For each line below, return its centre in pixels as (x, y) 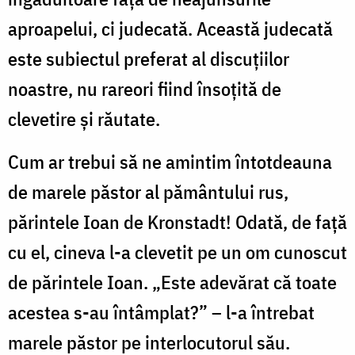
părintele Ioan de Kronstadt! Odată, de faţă (177, 222)
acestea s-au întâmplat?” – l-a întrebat (161, 313)
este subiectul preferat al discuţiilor (149, 59)
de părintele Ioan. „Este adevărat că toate (172, 282)
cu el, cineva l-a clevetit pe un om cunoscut (177, 252)
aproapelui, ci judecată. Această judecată (170, 29)
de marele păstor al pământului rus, (148, 192)
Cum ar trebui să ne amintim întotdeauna (170, 162)
